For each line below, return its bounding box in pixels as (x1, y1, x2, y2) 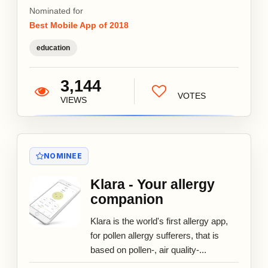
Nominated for (29, 5, 83, 16)
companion (90, 191, 163, 207)
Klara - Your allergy (90, 176, 215, 192)
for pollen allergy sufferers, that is (90, 230, 219, 240)
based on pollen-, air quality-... (90, 244, 206, 255)
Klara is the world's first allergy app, (90, 215, 228, 226)
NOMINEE (44, 151, 82, 160)
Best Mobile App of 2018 (29, 20, 129, 30)
